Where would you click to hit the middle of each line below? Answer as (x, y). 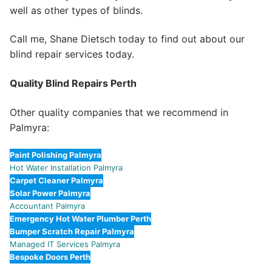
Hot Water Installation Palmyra (66, 168)
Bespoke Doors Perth (50, 257)
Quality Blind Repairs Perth (73, 83)
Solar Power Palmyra (50, 193)
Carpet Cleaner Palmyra (56, 181)
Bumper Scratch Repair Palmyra (72, 232)
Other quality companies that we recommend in (119, 112)
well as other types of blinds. (76, 10)
